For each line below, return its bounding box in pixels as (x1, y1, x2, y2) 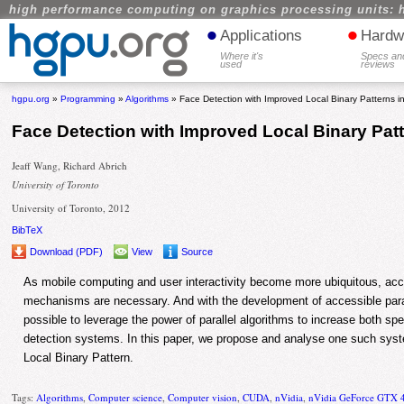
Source (181, 246, 214, 258)
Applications (220, 27, 303, 44)
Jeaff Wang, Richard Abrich (12, 159, 128, 173)
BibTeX (12, 225, 43, 236)
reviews (361, 59, 396, 69)
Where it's (220, 50, 264, 61)
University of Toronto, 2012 (12, 201, 131, 216)
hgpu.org (12, 94, 50, 104)
